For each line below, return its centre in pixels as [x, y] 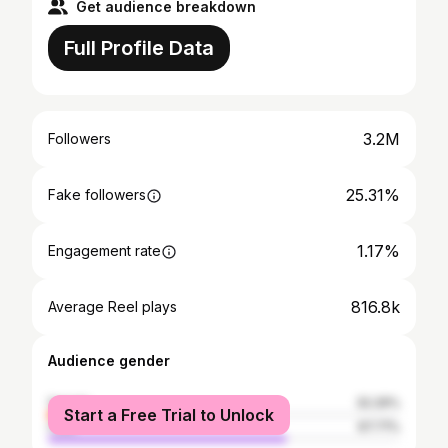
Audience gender [109, 360]
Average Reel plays [112, 306]
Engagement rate [104, 250]
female [69, 402]
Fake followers [97, 194]
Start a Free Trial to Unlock [169, 415]
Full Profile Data [139, 48]
